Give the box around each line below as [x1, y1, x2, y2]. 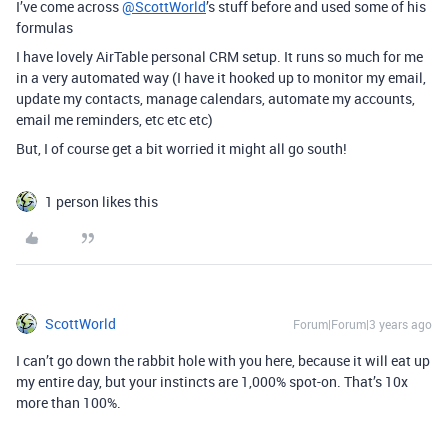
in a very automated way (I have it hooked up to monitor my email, [16, 68, 426, 87]
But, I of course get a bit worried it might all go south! [16, 139, 347, 158]
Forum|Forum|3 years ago [293, 316, 432, 332]
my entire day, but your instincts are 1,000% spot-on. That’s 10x [16, 372, 408, 391]
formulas [16, 18, 73, 37]
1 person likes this [45, 192, 158, 211]
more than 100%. [16, 393, 121, 412]
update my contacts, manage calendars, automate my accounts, [16, 89, 415, 108]
